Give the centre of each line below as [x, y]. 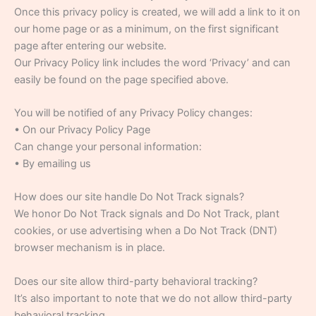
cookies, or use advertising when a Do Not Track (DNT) [146, 231]
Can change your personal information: [108, 146]
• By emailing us [53, 163]
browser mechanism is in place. [90, 248]
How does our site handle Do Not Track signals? [129, 197]
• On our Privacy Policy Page [82, 129]
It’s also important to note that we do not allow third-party [153, 298]
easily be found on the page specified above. [121, 79]
